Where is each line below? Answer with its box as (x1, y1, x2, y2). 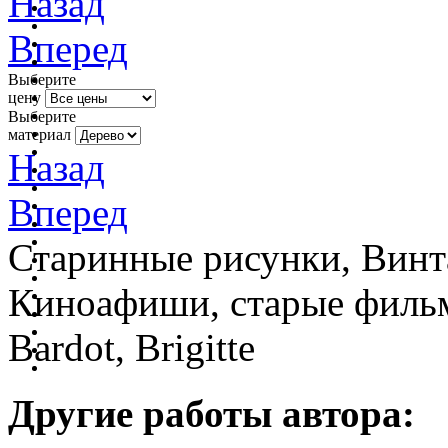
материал (8, 125, 71, 143)
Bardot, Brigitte (8, 325, 255, 369)
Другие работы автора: (8, 391, 415, 435)
